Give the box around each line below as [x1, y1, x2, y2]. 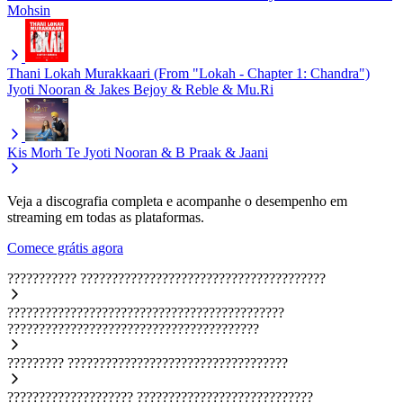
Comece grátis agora [7, 239, 123, 255]
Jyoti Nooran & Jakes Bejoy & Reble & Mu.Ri [7, 81, 273, 97]
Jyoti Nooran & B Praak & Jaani [84, 144, 268, 160]
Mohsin [7, 2, 50, 18]
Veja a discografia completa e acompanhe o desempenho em [7, 193, 347, 209]
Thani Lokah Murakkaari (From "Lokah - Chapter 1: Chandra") [7, 65, 370, 81]
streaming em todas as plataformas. [7, 209, 204, 225]
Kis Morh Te [7, 144, 80, 160]
